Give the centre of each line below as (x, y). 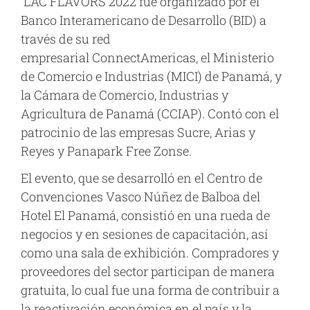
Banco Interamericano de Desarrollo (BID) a (144, 20)
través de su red (66, 38)
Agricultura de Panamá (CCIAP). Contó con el (150, 113)
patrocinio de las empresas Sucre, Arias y (138, 132)
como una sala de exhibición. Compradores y (150, 253)
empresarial (56, 57)
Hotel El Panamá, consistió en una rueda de (145, 216)
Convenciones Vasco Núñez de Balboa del (140, 197)
